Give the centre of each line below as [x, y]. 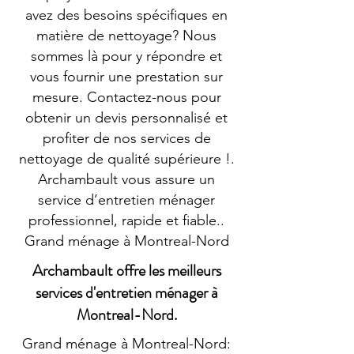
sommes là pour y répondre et [126, 56]
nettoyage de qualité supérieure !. [126, 159]
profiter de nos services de [126, 138]
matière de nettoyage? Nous [126, 36]
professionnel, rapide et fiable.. [126, 220]
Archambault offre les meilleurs [126, 271]
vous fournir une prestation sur [126, 77]
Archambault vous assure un [126, 179]
